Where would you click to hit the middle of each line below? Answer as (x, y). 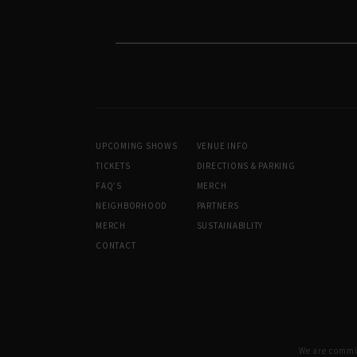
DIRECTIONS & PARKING (246, 165)
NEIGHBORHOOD (131, 205)
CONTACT (116, 245)
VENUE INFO (222, 145)
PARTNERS (218, 205)
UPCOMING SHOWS (137, 145)
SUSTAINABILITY (229, 225)
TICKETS (113, 165)
